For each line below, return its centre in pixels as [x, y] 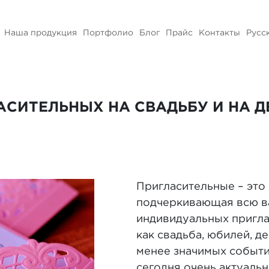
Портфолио [108, 33]
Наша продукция [41, 33]
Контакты [219, 33]
